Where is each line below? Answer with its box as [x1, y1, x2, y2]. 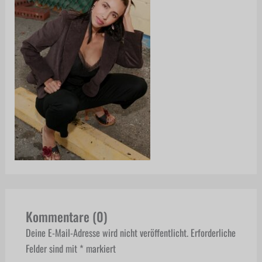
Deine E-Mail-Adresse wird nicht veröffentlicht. [25, 225, 188, 240]
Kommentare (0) [25, 206, 107, 226]
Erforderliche [190, 225, 236, 240]
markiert [83, 240, 116, 256]
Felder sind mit [25, 240, 80, 256]
